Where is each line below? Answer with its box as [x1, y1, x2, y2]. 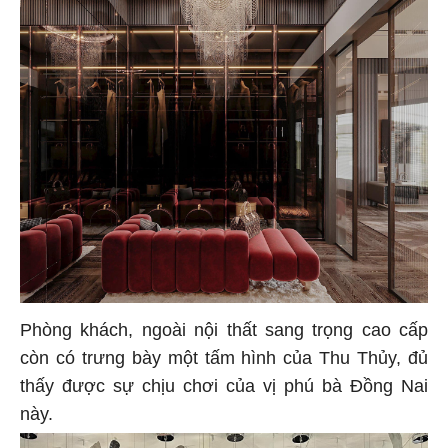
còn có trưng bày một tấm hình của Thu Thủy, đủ [20, 347, 428, 368]
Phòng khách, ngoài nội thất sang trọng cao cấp [20, 319, 428, 340]
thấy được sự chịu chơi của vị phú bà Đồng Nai [20, 375, 428, 396]
